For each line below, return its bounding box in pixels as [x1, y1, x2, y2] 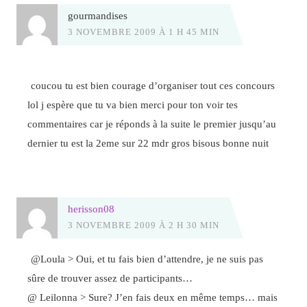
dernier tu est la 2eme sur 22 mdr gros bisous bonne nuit [27, 136, 269, 149]
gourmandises [67, 10, 127, 22]
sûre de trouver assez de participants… [27, 272, 193, 284]
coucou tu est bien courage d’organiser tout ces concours [31, 79, 275, 91]
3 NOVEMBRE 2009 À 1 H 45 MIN [67, 27, 219, 38]
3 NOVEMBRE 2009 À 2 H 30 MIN [67, 219, 219, 230]
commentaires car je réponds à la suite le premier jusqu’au [27, 117, 277, 130]
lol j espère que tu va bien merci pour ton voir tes [27, 98, 238, 110]
